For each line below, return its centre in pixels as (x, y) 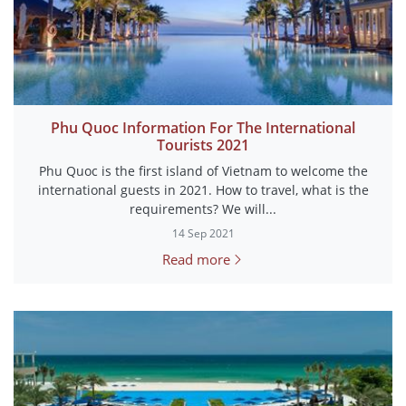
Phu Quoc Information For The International (203, 128)
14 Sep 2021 (203, 233)
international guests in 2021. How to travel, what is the (203, 190)
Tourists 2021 (203, 145)
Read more (196, 259)
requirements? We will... (203, 209)
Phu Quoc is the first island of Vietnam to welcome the (203, 171)
